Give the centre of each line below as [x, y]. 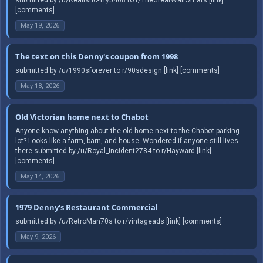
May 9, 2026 [38, 237]
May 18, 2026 [40, 86]
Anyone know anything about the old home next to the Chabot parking [127, 131]
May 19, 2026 [40, 25]
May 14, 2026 [40, 176]
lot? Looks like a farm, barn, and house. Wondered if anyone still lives [127, 141]
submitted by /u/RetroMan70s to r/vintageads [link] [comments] [119, 221]
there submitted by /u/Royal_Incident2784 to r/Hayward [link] [113, 151]
